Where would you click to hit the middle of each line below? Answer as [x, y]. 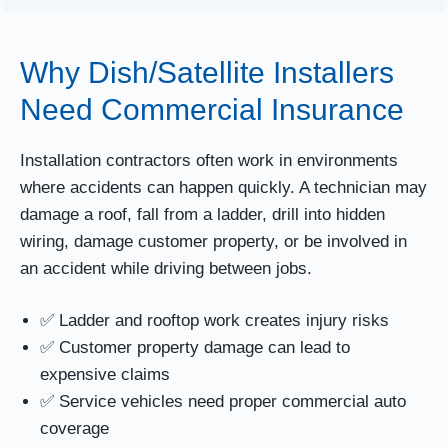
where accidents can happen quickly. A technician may [223, 187]
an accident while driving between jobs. [166, 268]
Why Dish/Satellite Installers [207, 72]
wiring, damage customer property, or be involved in [213, 241]
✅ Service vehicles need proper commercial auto [223, 402]
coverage [74, 429]
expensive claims [105, 375]
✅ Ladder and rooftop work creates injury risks [214, 321]
